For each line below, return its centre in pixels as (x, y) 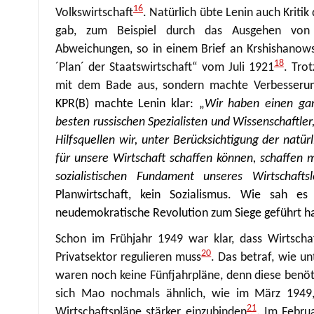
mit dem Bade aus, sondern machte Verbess (175, 86)
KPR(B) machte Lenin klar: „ (130, 104)
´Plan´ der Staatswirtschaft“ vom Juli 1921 (165, 67)
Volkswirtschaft (95, 13)
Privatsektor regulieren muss (129, 257)
